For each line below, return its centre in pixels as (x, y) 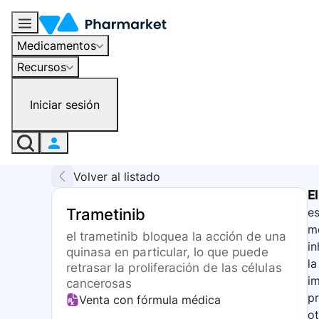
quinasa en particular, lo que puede (168, 252)
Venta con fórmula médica (150, 300)
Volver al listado (117, 176)
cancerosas (99, 284)
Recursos (42, 67)
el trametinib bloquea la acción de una (177, 237)
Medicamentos (57, 45)
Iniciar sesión (65, 104)
